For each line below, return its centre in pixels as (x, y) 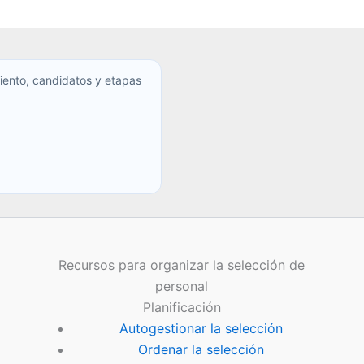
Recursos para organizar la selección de (182, 265)
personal (182, 286)
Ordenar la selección (201, 350)
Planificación (182, 308)
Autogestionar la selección (201, 329)
